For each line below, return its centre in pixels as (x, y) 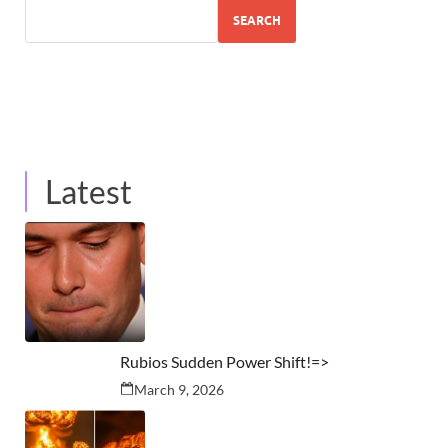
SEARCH (257, 20)
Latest (88, 192)
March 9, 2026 (178, 390)
